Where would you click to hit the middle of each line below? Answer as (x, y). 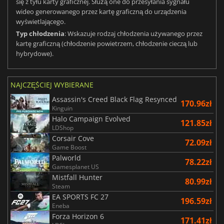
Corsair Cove (73, 138)
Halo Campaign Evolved (91, 119)
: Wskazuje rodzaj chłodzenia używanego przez (133, 34)
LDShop (63, 128)
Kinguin (62, 108)
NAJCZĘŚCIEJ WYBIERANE (52, 85)
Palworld (66, 158)
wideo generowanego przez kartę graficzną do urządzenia (101, 12)
